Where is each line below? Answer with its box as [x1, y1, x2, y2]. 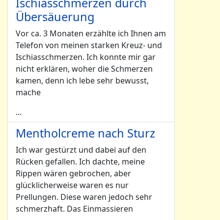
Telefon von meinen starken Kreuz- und [16, 40, 162, 51]
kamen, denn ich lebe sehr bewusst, [16, 75, 149, 86]
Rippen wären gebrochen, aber [16, 168, 131, 179]
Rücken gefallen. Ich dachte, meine [16, 156, 145, 167]
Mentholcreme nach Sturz [16, 125, 155, 141]
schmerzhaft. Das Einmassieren [16, 203, 133, 214]
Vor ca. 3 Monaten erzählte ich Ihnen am [16, 28, 166, 39]
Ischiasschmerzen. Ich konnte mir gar [16, 52, 156, 62]
